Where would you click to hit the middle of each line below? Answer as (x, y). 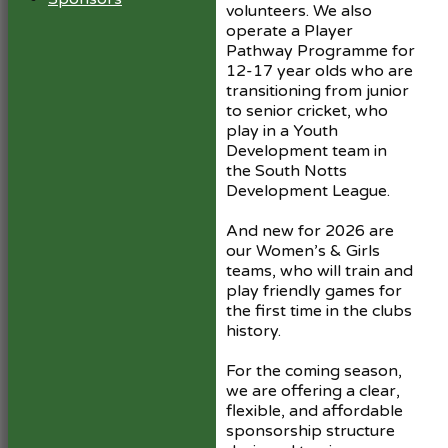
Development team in (306, 150)
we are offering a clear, (313, 390)
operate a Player (289, 30)
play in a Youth (282, 130)
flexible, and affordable (314, 410)
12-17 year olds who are (319, 70)
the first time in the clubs (319, 310)
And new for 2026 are (310, 230)
